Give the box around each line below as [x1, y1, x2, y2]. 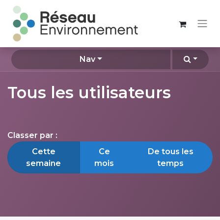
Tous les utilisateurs [7, 83, 171, 103]
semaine [26, 158, 61, 168]
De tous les [147, 146, 193, 156]
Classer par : [7, 131, 57, 140]
